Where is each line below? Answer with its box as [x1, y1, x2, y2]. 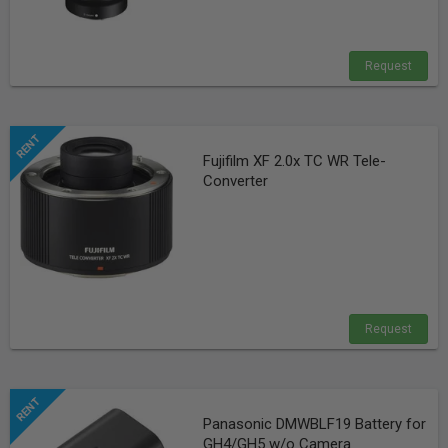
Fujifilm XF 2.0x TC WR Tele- [202, 152, 386, 170]
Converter [202, 172, 268, 190]
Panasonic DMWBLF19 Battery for [202, 414, 426, 433]
